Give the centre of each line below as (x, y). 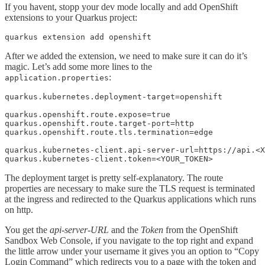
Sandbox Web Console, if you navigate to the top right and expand (129, 240)
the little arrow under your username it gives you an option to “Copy (132, 251)
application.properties (57, 77)
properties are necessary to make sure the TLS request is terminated (130, 188)
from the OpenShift (201, 230)
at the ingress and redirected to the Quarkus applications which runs (130, 199)
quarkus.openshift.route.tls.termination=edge (109, 132)
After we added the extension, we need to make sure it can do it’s (126, 56)
